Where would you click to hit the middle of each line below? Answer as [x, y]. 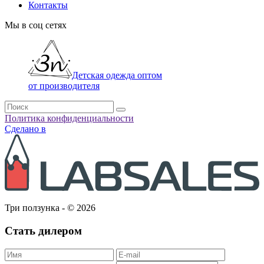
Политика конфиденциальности [69, 118]
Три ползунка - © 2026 [50, 208]
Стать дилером [43, 231]
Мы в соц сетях [36, 25]
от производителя [64, 85]
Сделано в [25, 128]
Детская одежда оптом [117, 75]
